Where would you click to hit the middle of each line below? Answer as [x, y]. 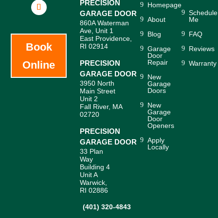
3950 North [97, 83]
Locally [158, 147]
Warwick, [94, 182]
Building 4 [95, 167]
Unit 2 [89, 99]
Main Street [98, 91]
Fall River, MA [101, 107]
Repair [158, 62]
